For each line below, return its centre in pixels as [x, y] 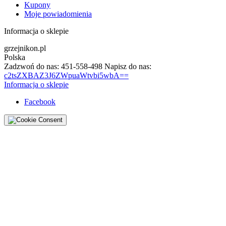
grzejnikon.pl [25, 48]
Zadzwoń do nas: [33, 66]
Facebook [40, 102]
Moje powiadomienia [58, 14]
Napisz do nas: [127, 66]
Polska [15, 57]
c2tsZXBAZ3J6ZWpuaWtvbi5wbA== [66, 75]
